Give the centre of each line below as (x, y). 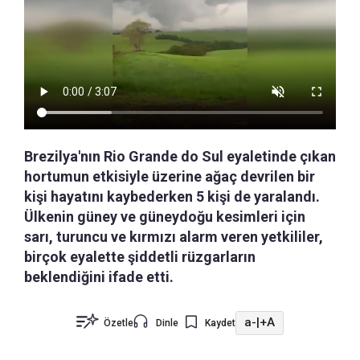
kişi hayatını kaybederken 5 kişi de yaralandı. (172, 196)
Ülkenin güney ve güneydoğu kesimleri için (165, 216)
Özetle (119, 323)
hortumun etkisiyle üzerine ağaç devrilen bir (170, 176)
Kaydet (220, 323)
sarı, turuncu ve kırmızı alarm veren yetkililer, (174, 236)
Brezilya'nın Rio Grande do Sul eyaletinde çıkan (180, 156)
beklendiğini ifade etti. (99, 276)
